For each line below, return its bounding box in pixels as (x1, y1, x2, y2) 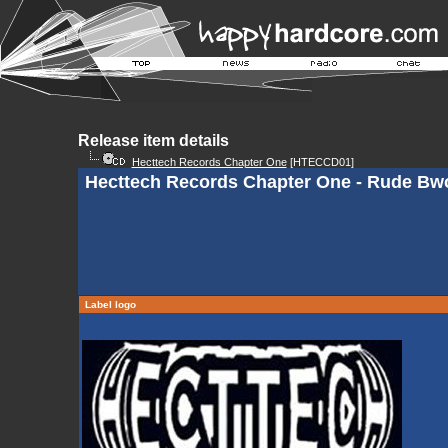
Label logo (81, 299, 139, 310)
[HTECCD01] (286, 156, 354, 168)
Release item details (77, 132, 229, 149)
